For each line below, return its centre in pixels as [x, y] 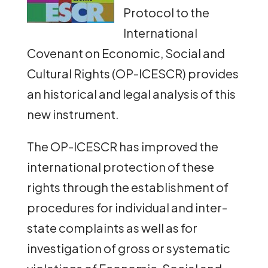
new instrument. [73, 114]
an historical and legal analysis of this [131, 93]
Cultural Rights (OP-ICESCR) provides [133, 73]
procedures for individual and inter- [127, 207]
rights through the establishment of [127, 187]
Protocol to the [166, 12]
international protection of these [120, 166]
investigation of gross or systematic [128, 248]
